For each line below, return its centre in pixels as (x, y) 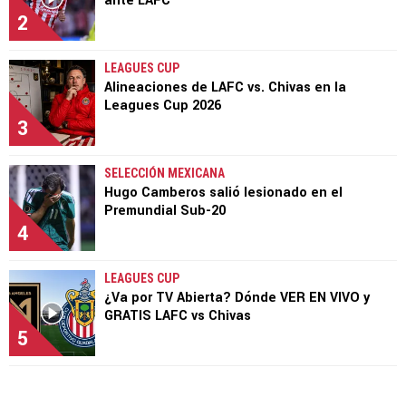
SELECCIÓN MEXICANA (164, 173)
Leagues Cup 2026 (163, 105)
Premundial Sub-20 (165, 210)
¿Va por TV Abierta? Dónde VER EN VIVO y (237, 297)
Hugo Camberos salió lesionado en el (223, 192)
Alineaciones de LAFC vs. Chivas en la (225, 87)
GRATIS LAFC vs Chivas (178, 315)
